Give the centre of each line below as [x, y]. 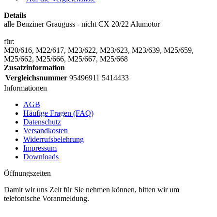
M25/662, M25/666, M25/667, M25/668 [66, 59]
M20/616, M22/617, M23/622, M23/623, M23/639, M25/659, [99, 50]
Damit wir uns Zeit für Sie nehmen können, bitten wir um [92, 190]
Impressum [40, 148]
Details [15, 15]
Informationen [25, 88]
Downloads [41, 157]
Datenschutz [42, 122]
